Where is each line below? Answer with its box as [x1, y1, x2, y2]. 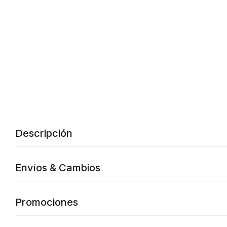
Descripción [15, 127, 72, 139]
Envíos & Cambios [15, 162, 100, 174]
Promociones [15, 196, 78, 208]
